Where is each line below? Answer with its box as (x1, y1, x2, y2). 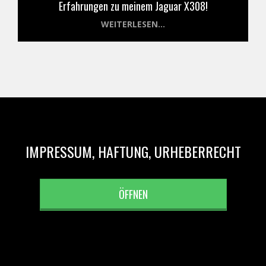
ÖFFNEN (118, 186, 148, 202)
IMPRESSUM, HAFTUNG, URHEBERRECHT (25, 141, 241, 163)
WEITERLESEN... (101, 18, 165, 30)
